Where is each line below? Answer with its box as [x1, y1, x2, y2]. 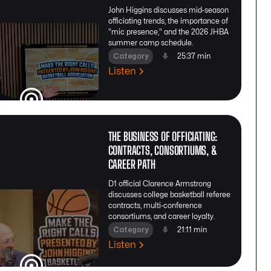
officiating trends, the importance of [108, 18, 228, 25]
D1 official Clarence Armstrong [108, 180, 211, 188]
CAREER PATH [108, 157, 155, 171]
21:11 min [177, 226, 207, 233]
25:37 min [177, 53, 211, 60]
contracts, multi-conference [108, 201, 202, 209]
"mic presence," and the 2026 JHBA [108, 28, 229, 36]
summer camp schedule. [108, 39, 193, 47]
